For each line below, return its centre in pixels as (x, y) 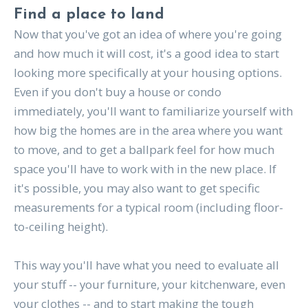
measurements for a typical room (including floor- (148, 208)
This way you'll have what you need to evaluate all (146, 265)
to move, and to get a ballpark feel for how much (144, 150)
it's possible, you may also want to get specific (136, 188)
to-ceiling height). (60, 227)
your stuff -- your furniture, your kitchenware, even (149, 285)
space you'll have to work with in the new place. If (145, 169)
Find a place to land (89, 15)
